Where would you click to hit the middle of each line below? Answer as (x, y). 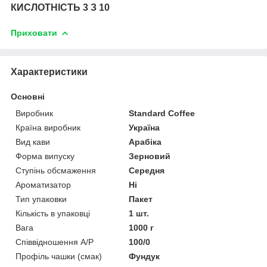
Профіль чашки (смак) (59, 256)
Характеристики (49, 72)
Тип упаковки (41, 199)
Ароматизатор (43, 184)
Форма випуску (45, 156)
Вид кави (33, 142)
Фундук (145, 256)
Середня (147, 170)
